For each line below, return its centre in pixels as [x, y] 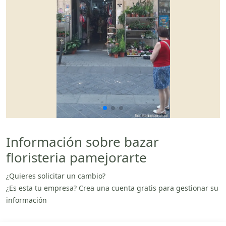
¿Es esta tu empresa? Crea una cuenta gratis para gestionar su [112, 188]
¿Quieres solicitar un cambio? [56, 176]
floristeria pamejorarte [76, 157]
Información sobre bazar [82, 142]
